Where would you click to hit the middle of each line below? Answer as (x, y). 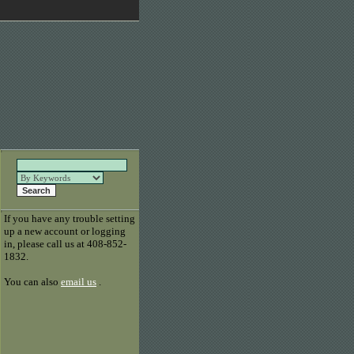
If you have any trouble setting (70, 218)
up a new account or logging (65, 231)
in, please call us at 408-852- (65, 244)
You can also (32, 282)
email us (79, 282)
